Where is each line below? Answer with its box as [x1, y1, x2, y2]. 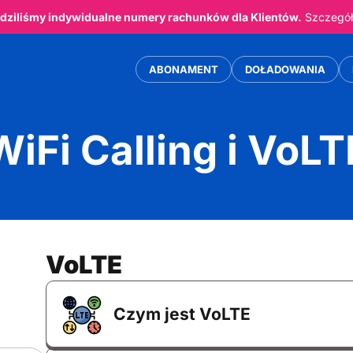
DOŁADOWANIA [245, 62, 325, 76]
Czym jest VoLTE [113, 304, 251, 324]
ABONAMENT [149, 62, 218, 76]
